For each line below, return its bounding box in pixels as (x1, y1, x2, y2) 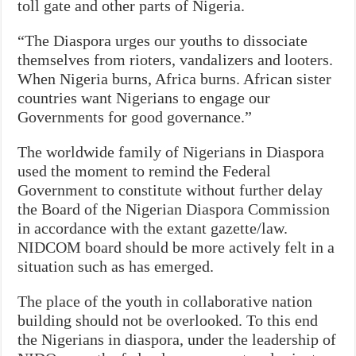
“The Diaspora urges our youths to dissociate (17, 31, 308, 49)
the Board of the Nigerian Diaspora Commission (17, 199, 331, 218)
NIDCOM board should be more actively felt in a (17, 238, 335, 256)
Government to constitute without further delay (17, 180, 323, 199)
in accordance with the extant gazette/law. (17, 219, 288, 237)
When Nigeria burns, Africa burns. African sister (17, 69, 332, 87)
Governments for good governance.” (17, 107, 253, 126)
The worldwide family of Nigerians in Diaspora (17, 142, 325, 161)
